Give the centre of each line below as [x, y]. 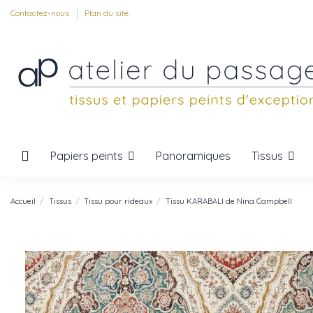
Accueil [23, 201]
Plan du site [107, 13]
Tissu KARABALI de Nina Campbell [228, 201]
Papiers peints [88, 155]
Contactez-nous [41, 13]
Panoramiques [193, 156]
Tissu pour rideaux [118, 201]
